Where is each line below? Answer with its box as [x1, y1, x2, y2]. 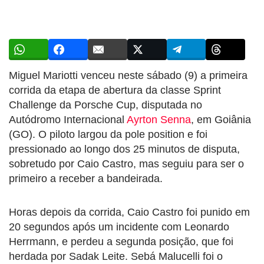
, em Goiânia [191, 113, 251, 126]
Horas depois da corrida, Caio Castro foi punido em [9, 206, 250, 218]
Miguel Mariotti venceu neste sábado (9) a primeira [9, 69, 247, 81]
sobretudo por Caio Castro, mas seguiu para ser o [9, 157, 244, 170]
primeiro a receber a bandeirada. [9, 172, 163, 184]
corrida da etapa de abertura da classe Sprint [9, 84, 221, 96]
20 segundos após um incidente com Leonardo [9, 220, 229, 233]
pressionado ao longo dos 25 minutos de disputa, [9, 143, 240, 155]
